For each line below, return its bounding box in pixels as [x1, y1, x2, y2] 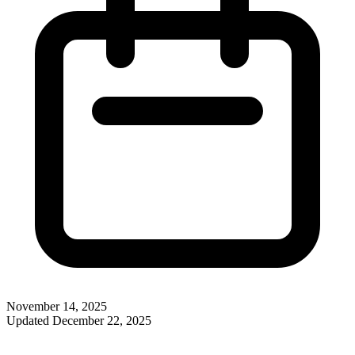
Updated [6, 313, 52, 327]
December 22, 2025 [52, 313, 151, 327]
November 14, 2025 [6, 299, 107, 313]
